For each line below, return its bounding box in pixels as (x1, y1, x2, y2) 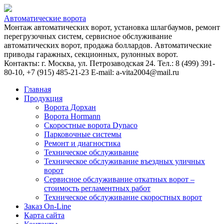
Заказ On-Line (24, 202, 71, 210)
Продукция (24, 94, 62, 102)
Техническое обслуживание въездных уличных (44, 157, 205, 165)
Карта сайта (24, 211, 64, 219)
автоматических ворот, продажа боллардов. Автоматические (4, 41, 211, 49)
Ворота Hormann (44, 112, 100, 120)
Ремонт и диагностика (44, 139, 120, 147)
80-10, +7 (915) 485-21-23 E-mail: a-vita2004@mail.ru (4, 68, 179, 76)
